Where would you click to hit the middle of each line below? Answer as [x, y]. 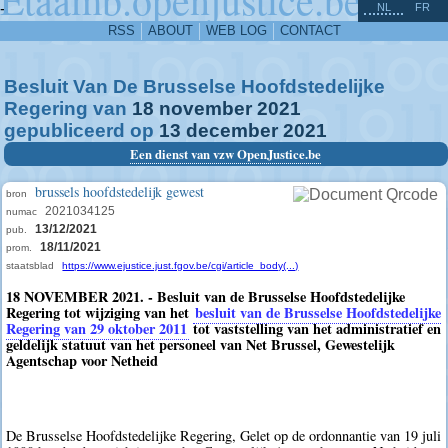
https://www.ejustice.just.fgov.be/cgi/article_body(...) [180, 265]
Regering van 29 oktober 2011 [97, 328]
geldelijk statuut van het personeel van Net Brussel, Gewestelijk [201, 344]
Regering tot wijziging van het [100, 312]
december [232, 130]
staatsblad [30, 265]
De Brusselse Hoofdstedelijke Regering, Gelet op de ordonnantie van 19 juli [224, 436]
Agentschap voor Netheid [82, 360]
